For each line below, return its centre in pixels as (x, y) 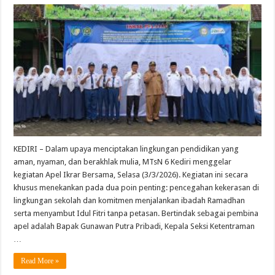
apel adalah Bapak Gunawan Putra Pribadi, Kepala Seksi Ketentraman (134, 227)
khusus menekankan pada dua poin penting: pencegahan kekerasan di (137, 188)
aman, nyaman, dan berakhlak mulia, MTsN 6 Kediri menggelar (123, 162)
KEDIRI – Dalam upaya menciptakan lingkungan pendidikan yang (126, 149)
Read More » (40, 261)
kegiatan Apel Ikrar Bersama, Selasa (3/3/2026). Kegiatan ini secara (131, 175)
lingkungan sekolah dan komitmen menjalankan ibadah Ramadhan (130, 201)
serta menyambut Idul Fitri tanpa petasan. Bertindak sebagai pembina (136, 214)
